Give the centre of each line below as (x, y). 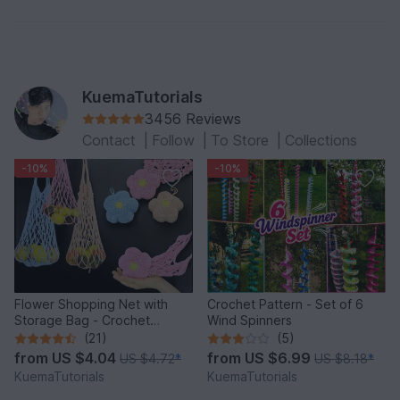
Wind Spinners (250, 321)
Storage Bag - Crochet (82, 321)
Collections (321, 141)
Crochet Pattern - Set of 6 (285, 304)
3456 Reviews (193, 119)
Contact (111, 141)
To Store (242, 141)
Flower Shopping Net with (91, 304)
